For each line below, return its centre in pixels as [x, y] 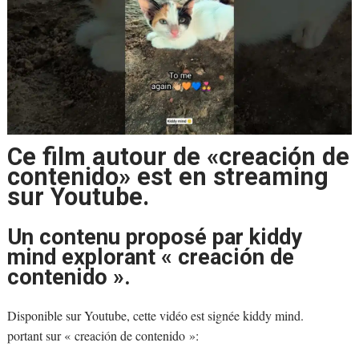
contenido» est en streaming [167, 177]
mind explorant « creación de [150, 257]
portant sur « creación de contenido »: [103, 336]
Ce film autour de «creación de [178, 157]
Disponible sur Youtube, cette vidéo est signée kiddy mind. [155, 316]
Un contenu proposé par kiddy [154, 237]
